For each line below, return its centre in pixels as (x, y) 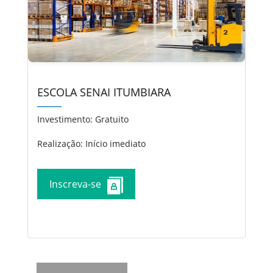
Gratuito (111, 119)
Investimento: (65, 119)
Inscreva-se (75, 184)
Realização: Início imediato (91, 144)
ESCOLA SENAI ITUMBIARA (104, 92)
